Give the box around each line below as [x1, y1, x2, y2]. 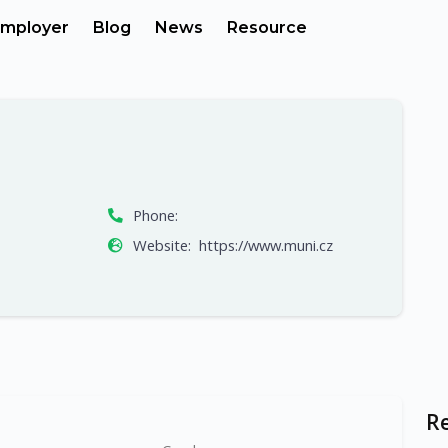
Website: [132, 234, 191, 255]
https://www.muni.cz [198, 234, 333, 255]
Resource [226, 18, 307, 37]
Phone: [132, 204, 178, 225]
